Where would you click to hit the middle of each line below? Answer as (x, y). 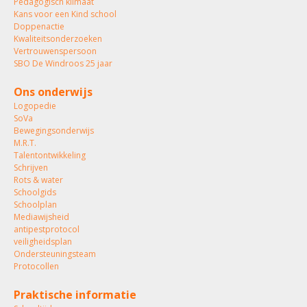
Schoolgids (35, 192)
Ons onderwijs (53, 92)
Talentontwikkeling (50, 155)
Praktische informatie (75, 295)
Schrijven (31, 168)
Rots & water (38, 180)
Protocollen (36, 266)
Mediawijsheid (41, 217)
